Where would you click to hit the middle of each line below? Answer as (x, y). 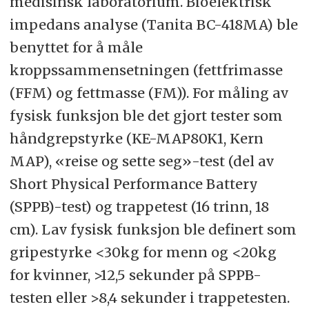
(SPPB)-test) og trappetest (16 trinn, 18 (139, 207)
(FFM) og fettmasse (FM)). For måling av (149, 93)
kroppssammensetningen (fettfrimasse (146, 70)
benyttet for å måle (76, 48)
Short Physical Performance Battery (133, 184)
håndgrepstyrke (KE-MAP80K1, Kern (136, 139)
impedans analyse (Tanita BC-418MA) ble (153, 25)
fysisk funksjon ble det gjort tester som (146, 116)
